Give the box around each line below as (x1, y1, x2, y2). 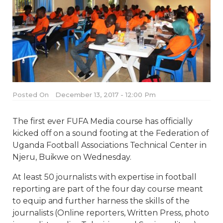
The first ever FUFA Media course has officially (12, 116, 193, 126)
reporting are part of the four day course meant (12, 184, 203, 194)
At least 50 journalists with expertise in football (12, 172, 197, 182)
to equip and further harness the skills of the (12, 196, 190, 206)
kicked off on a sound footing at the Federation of (12, 128, 209, 138)
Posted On (12, 91, 49, 99)
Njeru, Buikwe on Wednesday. (12, 152, 131, 162)
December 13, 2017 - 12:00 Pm (55, 91, 156, 99)
